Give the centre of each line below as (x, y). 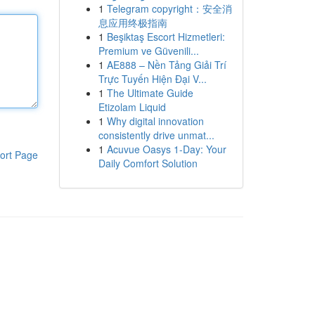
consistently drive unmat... (156, 135)
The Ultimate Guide (150, 93)
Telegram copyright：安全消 (169, 8)
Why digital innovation (155, 121)
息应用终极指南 (133, 22)
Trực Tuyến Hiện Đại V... (152, 79)
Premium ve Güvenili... (148, 51)
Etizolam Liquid (132, 107)
